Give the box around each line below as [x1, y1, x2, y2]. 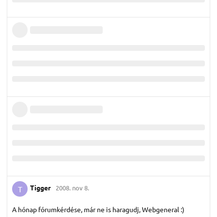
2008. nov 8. [56, 184, 89, 192]
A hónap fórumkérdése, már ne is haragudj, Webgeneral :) [12, 204, 185, 214]
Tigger [30, 183, 51, 192]
